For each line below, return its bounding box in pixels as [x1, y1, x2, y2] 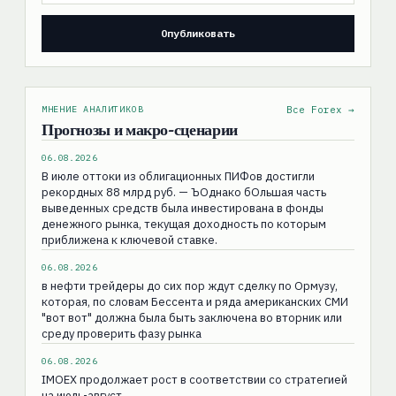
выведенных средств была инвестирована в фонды [41, 200, 324, 216]
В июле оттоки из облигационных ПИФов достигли [41, 168, 315, 184]
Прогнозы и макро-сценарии [41, 118, 238, 140]
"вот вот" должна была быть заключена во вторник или [41, 309, 342, 325]
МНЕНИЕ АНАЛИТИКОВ [41, 103, 144, 115]
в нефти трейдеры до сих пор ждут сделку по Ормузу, [41, 278, 338, 293]
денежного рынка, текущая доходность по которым [41, 216, 326, 232]
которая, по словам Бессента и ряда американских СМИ [41, 293, 348, 309]
